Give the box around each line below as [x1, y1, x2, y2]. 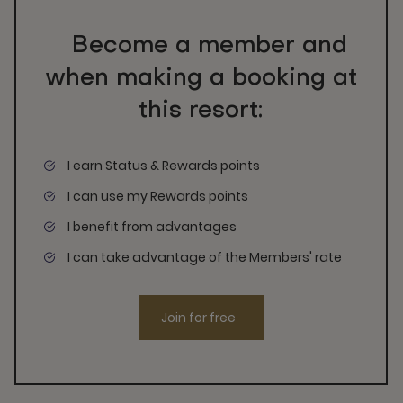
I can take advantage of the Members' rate [67, 248, 342, 266]
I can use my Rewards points [67, 187, 248, 205]
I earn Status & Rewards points [67, 157, 260, 175]
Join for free [160, 309, 236, 327]
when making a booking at [44, 67, 357, 90]
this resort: [139, 100, 264, 122]
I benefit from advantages [67, 218, 237, 236]
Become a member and [72, 35, 348, 58]
